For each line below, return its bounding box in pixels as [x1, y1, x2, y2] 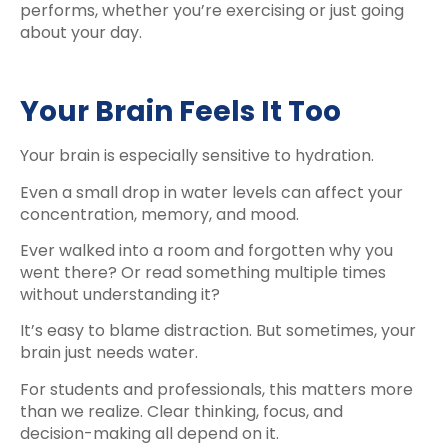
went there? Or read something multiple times [20, 260, 386, 284]
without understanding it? [20, 282, 220, 306]
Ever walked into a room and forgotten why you [20, 238, 393, 262]
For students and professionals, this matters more [20, 377, 413, 401]
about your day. [20, 21, 142, 45]
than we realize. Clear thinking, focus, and [20, 399, 343, 423]
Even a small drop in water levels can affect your [20, 180, 403, 204]
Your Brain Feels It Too [20, 92, 341, 132]
